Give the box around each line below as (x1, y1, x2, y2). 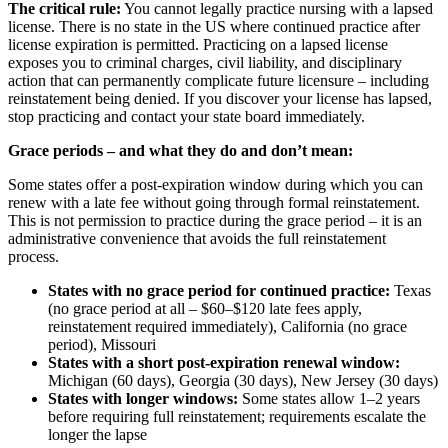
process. (8, 247, 59, 265)
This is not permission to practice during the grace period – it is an (8, 211, 422, 229)
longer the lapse (48, 425, 147, 443)
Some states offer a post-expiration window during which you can (8, 175, 423, 193)
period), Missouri (48, 335, 156, 353)
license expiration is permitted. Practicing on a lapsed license (8, 35, 388, 53)
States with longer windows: (48, 389, 238, 407)
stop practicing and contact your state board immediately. (8, 107, 365, 125)
